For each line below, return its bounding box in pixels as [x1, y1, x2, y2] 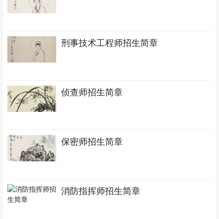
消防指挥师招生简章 [61, 186, 141, 196]
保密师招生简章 [61, 137, 123, 147]
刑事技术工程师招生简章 [61, 38, 158, 48]
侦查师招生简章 [61, 88, 123, 97]
